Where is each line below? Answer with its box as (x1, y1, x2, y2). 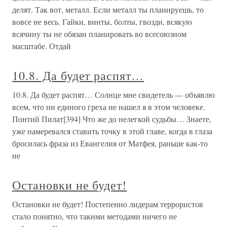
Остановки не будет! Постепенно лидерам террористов (12, 199, 203, 209)
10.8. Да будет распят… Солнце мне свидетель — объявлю (12, 89, 215, 100)
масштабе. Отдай (12, 41, 71, 51)
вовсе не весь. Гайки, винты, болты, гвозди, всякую (12, 16, 192, 27)
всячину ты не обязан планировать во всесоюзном (12, 28, 186, 39)
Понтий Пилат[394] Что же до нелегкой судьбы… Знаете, (12, 113, 211, 124)
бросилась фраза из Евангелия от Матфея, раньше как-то (12, 138, 208, 148)
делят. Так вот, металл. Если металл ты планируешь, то (12, 4, 204, 15)
